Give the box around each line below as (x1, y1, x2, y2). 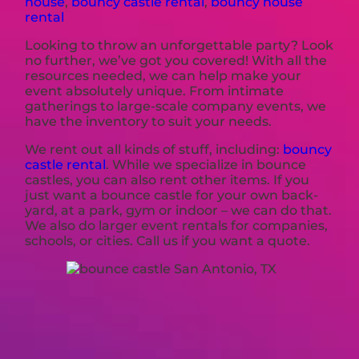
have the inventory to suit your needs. (25, 113, 272, 129)
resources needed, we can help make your (25, 67, 302, 83)
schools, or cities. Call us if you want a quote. (25, 232, 311, 248)
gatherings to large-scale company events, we (25, 98, 327, 114)
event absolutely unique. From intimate (25, 83, 284, 99)
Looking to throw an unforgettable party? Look (25, 37, 334, 53)
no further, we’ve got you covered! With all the (25, 52, 328, 68)
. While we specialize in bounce (106, 156, 307, 172)
